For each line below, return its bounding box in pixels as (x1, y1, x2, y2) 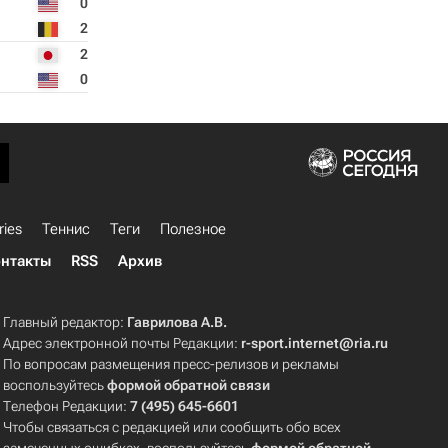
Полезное (160, 220, 226, 238)
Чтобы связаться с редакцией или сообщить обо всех (3, 419, 342, 435)
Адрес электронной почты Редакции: (3, 335, 242, 351)
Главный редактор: (3, 314, 128, 330)
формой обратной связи (107, 377, 271, 393)
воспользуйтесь (3, 377, 108, 393)
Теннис (42, 220, 90, 238)
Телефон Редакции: (3, 398, 131, 414)
